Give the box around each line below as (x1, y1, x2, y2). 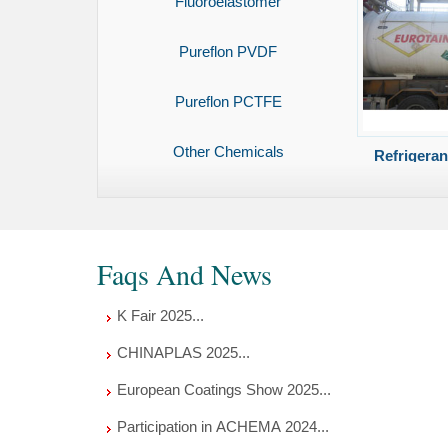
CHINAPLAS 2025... (117, 344, 250, 361)
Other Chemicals (172, 143, 284, 160)
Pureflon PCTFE (174, 93, 282, 110)
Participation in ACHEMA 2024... (117, 418, 329, 435)
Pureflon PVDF (179, 43, 277, 60)
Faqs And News (97, 255, 272, 293)
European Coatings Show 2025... (117, 381, 331, 398)
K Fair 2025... (117, 307, 204, 324)
